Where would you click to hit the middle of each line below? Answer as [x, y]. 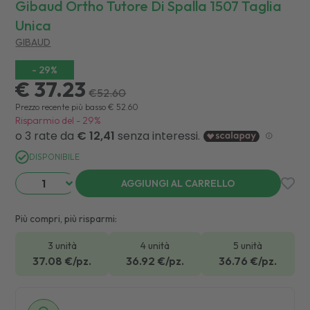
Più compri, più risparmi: [66, 218]
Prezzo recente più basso [61, 107]
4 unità [155, 245]
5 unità [248, 245]
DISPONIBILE [55, 156]
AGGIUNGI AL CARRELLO [178, 183]
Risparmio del [45, 120]
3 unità [62, 245]
